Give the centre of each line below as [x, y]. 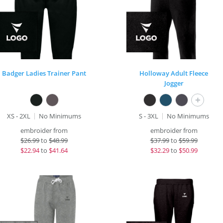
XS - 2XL [19, 116]
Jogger [174, 83]
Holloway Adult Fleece [174, 73]
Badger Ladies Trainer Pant [44, 73]
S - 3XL [148, 116]
